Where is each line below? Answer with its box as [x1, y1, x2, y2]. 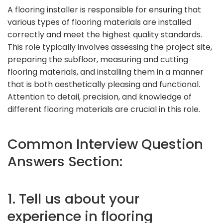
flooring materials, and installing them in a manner [7, 66, 204, 78]
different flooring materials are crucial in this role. [7, 103, 200, 115]
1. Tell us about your [7, 189, 139, 209]
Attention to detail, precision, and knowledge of [7, 91, 192, 103]
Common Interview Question [7, 134, 203, 154]
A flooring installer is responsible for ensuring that [7, 3, 201, 15]
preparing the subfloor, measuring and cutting [7, 53, 188, 65]
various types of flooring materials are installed [7, 16, 191, 28]
